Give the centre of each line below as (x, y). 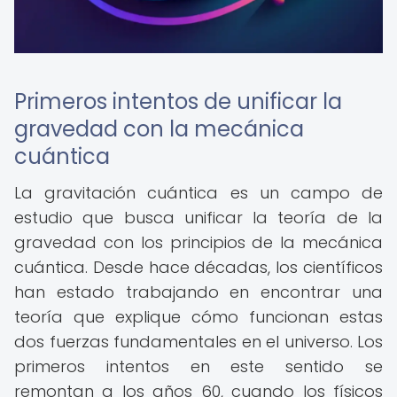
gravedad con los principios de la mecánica (198, 242)
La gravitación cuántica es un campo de (198, 193)
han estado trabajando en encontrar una (198, 292)
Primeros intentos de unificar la (178, 101)
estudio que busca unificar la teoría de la (198, 218)
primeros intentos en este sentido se (198, 366)
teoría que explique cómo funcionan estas (198, 317)
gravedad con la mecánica (159, 129)
